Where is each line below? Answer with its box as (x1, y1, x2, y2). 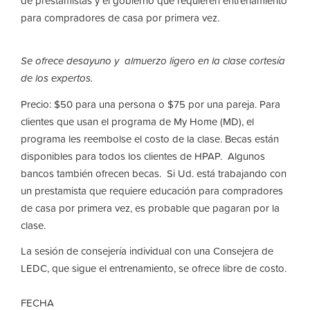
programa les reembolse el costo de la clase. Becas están (21, 130, 279, 147)
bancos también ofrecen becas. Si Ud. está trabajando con (21, 165, 286, 181)
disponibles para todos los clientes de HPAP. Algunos (21, 147, 265, 164)
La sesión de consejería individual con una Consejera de (21, 243, 273, 259)
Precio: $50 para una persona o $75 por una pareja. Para (21, 95, 280, 112)
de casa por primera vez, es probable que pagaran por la (21, 199, 280, 216)
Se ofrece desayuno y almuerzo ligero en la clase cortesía (21, 53, 285, 69)
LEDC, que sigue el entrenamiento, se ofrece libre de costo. (21, 260, 286, 276)
